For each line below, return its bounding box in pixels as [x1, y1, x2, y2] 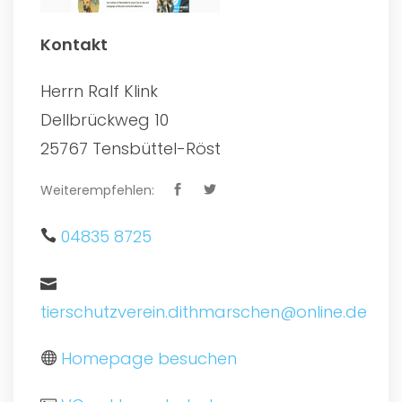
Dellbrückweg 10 [40, 108, 169, 131]
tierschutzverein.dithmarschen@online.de [40, 300, 367, 323]
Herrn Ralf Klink [40, 79, 158, 102]
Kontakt [40, 32, 108, 56]
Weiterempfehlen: [40, 180, 154, 199]
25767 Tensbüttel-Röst [40, 136, 221, 160]
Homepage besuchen [61, 346, 237, 370]
